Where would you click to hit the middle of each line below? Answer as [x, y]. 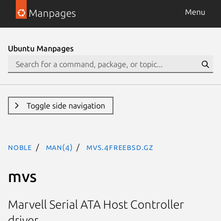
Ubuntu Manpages [41, 48]
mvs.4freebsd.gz [120, 147]
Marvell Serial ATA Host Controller [96, 205]
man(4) [59, 147]
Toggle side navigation [66, 106]
